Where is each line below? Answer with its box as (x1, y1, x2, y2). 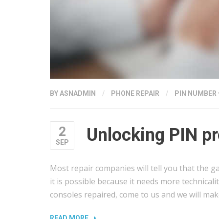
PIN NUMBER (175, 89, 217, 97)
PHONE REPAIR (111, 89, 159, 97)
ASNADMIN (60, 89, 96, 97)
